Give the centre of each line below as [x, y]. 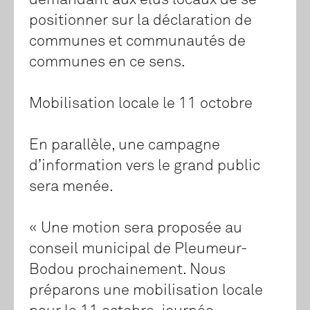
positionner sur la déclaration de [140, 21]
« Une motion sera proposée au [136, 229]
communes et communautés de [137, 42]
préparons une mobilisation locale [146, 291]
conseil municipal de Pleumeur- [138, 249]
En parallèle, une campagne [125, 146]
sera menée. [71, 187]
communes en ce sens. [107, 63]
